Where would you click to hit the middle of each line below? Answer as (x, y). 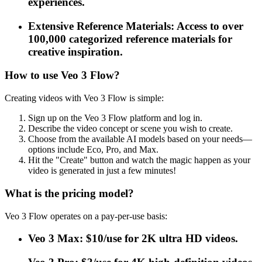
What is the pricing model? (69, 193)
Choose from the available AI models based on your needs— (140, 139)
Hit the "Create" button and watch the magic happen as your (139, 160)
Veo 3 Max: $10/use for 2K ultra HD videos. (133, 239)
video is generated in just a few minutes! (102, 171)
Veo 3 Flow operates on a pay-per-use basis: (86, 216)
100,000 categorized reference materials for (130, 39)
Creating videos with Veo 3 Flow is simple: (84, 98)
